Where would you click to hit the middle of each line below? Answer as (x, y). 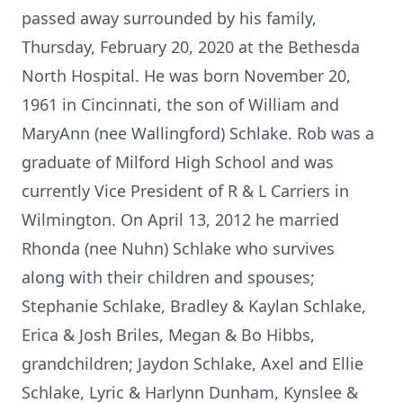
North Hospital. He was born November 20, (186, 76)
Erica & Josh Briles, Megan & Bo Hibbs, (168, 335)
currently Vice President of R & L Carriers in (185, 191)
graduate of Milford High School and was (178, 162)
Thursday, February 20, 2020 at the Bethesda (191, 47)
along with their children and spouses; (168, 277)
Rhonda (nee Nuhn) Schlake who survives (178, 248)
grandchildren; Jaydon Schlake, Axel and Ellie (193, 363)
